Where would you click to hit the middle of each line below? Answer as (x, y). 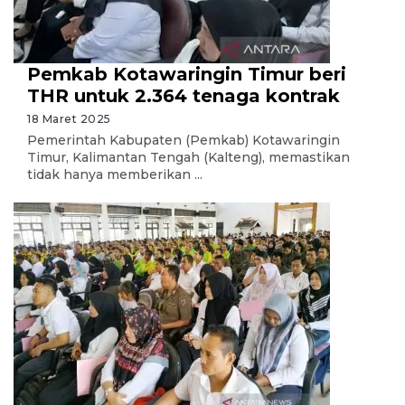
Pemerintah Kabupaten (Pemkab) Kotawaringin (184, 140)
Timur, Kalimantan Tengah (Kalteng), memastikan (188, 157)
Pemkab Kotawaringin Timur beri (187, 74)
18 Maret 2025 (69, 119)
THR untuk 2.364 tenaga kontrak (184, 96)
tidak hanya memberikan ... (115, 174)
